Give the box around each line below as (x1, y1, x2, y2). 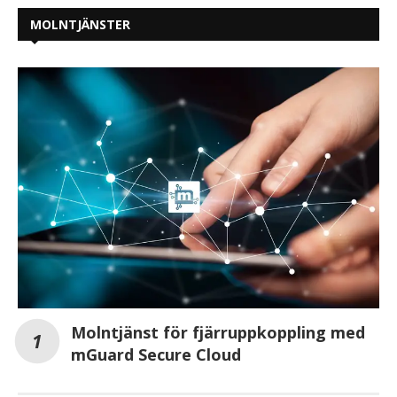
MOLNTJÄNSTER (30, 15, 130, 33)
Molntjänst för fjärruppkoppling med (71, 321, 365, 343)
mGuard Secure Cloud (71, 343, 241, 365)
